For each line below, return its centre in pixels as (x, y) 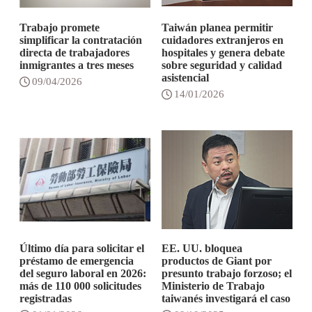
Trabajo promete (60, 28)
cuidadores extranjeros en (222, 40)
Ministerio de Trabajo (213, 286)
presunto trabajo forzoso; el (226, 273)
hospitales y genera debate (223, 53)
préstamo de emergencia (77, 261)
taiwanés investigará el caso (226, 298)
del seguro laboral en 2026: (83, 273)
